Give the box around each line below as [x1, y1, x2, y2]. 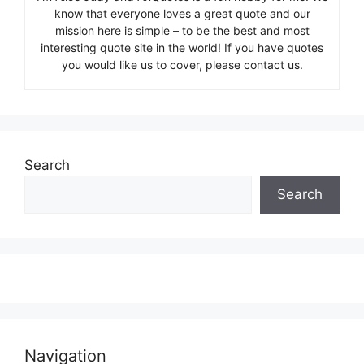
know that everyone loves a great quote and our [54, 6, 310, 20]
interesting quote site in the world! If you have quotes [41, 40, 323, 54]
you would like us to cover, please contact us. [61, 57, 303, 71]
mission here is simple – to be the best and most [54, 23, 310, 37]
